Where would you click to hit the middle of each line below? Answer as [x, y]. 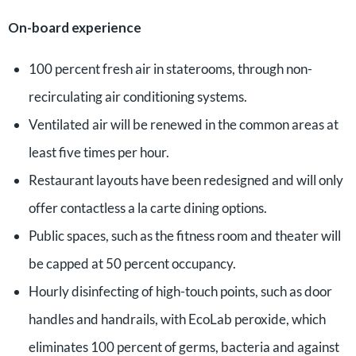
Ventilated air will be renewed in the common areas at [183, 124]
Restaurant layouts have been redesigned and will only [186, 180]
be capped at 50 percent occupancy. [132, 263]
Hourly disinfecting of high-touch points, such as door [180, 291]
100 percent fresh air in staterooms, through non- [170, 69]
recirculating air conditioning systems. [137, 97]
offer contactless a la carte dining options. [147, 208]
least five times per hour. [99, 152]
